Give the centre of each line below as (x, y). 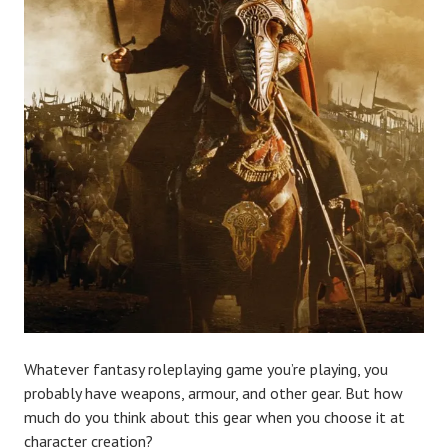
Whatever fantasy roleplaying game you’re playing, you (206, 369)
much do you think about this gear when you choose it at (214, 417)
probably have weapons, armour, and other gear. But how (213, 393)
